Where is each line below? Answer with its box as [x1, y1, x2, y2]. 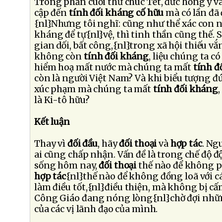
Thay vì [34, 138, 67, 149]
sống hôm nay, [34, 160, 99, 171]
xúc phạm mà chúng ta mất [34, 84, 153, 95]
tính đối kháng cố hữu [68, 7, 164, 18]
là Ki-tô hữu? [34, 95, 90, 106]
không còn [34, 51, 84, 62]
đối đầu [67, 138, 98, 149]
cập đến [34, 7, 69, 18]
